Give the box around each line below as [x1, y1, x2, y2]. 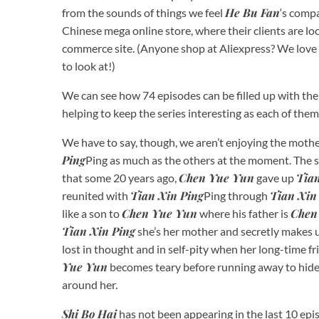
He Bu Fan [225, 4, 280, 20]
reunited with [62, 188, 130, 202]
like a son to [62, 206, 122, 220]
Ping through [204, 188, 270, 202]
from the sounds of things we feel [62, 5, 225, 19]
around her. [62, 277, 117, 291]
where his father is [197, 206, 291, 220]
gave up [254, 170, 296, 184]
